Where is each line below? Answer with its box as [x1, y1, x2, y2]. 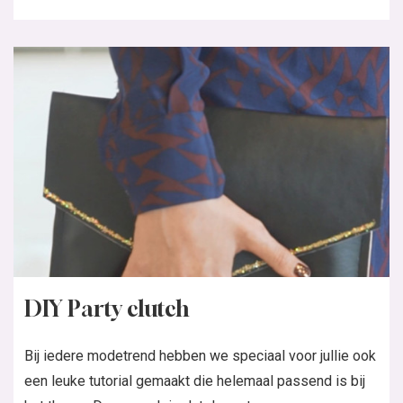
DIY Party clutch [24, 295, 189, 321]
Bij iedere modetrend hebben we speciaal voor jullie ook [24, 346, 376, 364]
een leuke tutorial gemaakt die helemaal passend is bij [24, 372, 365, 390]
